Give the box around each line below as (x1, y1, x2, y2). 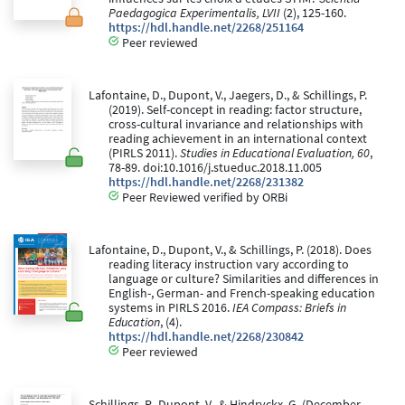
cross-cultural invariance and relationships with (108, 116, 363, 132)
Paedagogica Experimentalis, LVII (108, 5, 280, 21)
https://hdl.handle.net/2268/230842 (108, 328, 304, 344)
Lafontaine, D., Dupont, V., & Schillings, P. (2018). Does (88, 241, 372, 258)
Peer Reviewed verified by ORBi (119, 189, 287, 205)
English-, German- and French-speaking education (108, 285, 375, 301)
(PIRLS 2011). (108, 145, 180, 161)
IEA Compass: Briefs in (232, 299, 346, 316)
